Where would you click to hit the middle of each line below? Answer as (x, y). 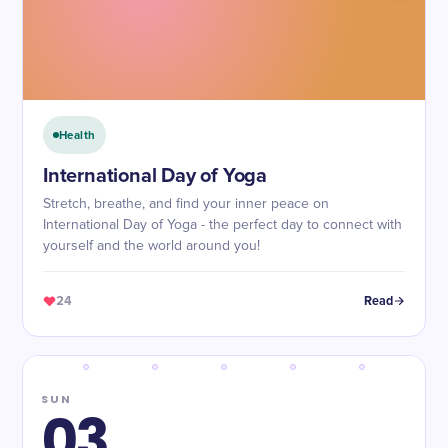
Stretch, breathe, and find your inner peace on (186, 204)
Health (77, 135)
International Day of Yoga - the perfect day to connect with (222, 225)
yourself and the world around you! (151, 246)
